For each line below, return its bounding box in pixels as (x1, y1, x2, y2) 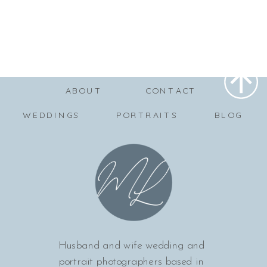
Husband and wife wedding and (58, 240, 204, 252)
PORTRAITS (116, 109, 178, 120)
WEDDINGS (22, 109, 79, 120)
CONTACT (145, 85, 197, 96)
